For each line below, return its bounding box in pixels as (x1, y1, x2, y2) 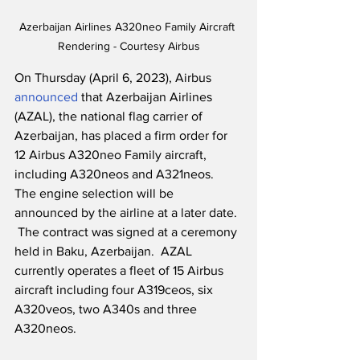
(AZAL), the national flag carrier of (14, 109, 206, 124)
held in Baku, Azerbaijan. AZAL (14, 244, 195, 259)
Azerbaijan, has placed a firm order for (14, 129, 231, 143)
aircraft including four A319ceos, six (14, 283, 216, 297)
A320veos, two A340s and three (14, 302, 200, 317)
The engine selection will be (14, 186, 177, 201)
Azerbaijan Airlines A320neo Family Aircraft (19, 20, 238, 34)
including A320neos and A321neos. (14, 167, 220, 182)
